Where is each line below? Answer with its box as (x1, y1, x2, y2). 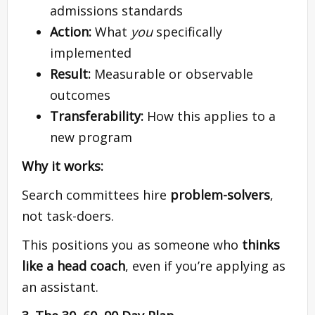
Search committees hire (22, 186, 170, 203)
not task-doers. (22, 207, 114, 224)
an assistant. (22, 278, 98, 295)
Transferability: (50, 107, 143, 124)
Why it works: (22, 157, 103, 174)
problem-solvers (170, 186, 270, 203)
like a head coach (22, 257, 125, 274)
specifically (153, 22, 222, 40)
